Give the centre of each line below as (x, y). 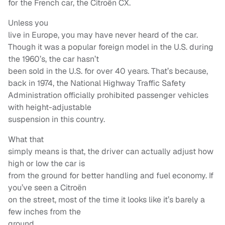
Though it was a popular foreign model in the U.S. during (111, 47)
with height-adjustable (50, 107)
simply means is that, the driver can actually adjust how (111, 152)
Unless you (28, 23)
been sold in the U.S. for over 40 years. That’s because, (108, 71)
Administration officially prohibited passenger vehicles (108, 95)
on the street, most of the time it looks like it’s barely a (106, 200)
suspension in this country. (57, 120)
